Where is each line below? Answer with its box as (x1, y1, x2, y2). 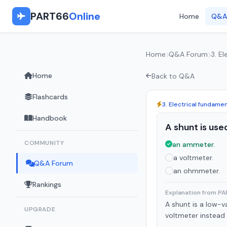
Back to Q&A (152, 71, 195, 81)
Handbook (32, 113, 67, 123)
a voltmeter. (173, 153, 213, 162)
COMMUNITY (24, 139, 64, 147)
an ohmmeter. (173, 166, 220, 175)
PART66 (30, 10, 69, 23)
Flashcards (32, 92, 68, 101)
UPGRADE (24, 205, 56, 213)
